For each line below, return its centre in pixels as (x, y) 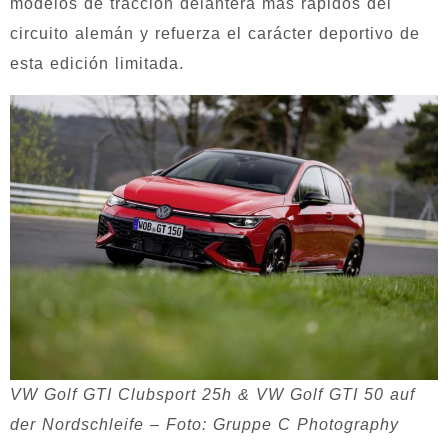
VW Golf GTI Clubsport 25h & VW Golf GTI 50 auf (212, 394)
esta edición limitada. (97, 63)
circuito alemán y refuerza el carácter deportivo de (215, 33)
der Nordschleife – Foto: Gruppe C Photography (204, 424)
